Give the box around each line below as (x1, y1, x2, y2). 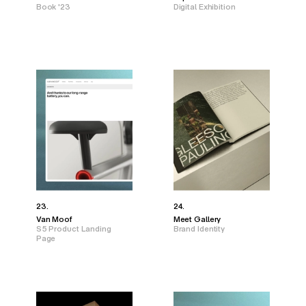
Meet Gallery (173, 213, 221, 225)
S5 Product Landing (36, 223, 111, 235)
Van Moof (36, 213, 72, 225)
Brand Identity (173, 223, 225, 235)
